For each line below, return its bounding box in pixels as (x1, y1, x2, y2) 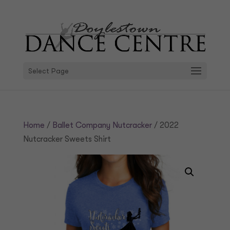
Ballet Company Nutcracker (52, 121, 152, 130)
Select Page (28, 67, 69, 75)
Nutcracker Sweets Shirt (23, 135, 111, 144)
